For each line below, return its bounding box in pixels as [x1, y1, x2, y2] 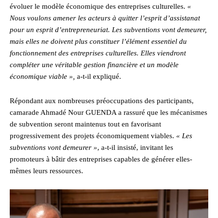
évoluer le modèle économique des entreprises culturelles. [10, 2, 187, 10]
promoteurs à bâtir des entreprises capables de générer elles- [10, 155, 192, 163]
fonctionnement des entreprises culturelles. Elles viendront [10, 49, 186, 57]
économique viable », [10, 72, 75, 80]
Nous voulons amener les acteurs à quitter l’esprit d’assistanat [10, 14, 200, 22]
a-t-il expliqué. [75, 72, 121, 80]
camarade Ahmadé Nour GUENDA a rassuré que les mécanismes [10, 108, 207, 116]
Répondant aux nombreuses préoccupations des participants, [10, 96, 194, 105]
